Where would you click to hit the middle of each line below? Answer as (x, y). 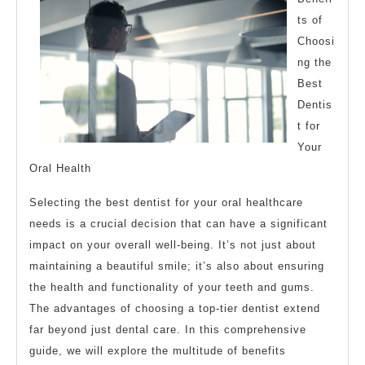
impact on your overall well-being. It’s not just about (173, 244)
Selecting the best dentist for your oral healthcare (166, 202)
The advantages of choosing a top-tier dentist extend (175, 308)
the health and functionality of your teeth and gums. (172, 287)
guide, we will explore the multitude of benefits (158, 350)
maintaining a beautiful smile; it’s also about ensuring (177, 266)
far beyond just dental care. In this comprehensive (168, 329)
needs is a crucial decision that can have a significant (178, 223)
